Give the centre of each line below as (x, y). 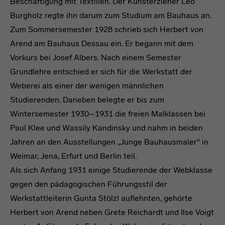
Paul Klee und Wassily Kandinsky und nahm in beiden (106, 128)
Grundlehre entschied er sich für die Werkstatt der (101, 72)
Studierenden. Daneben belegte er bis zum (87, 100)
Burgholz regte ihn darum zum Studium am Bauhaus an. (111, 15)
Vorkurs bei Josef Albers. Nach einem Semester (96, 58)
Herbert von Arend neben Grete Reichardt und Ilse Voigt (112, 212)
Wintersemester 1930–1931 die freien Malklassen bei (108, 114)
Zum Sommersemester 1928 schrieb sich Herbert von (107, 29)
